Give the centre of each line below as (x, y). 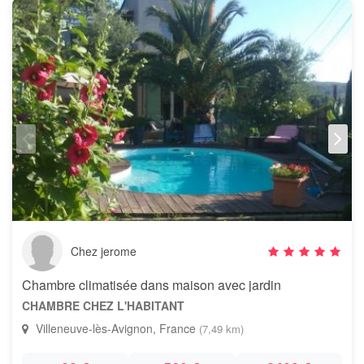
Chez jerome (104, 251)
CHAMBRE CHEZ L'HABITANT (103, 305)
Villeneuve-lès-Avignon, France (116, 328)
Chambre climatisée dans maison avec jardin (152, 285)
